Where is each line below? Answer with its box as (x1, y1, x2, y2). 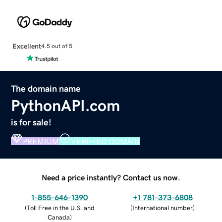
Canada (47, 214, 70, 221)
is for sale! (11, 117, 52, 127)
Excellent (12, 42, 41, 50)
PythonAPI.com (11, 97, 120, 113)
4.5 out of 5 (41, 43, 72, 50)
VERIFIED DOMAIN (71, 137, 140, 145)
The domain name (11, 84, 81, 93)
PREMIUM (23, 137, 59, 145)
